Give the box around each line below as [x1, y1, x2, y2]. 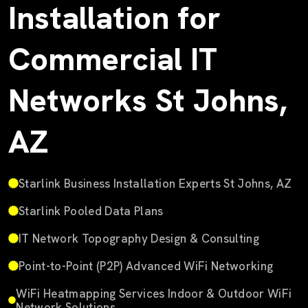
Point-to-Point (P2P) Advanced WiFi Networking [19, 258, 274, 274]
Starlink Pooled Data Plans [19, 203, 164, 219]
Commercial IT [8, 38, 217, 80]
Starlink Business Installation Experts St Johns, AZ [19, 175, 292, 191]
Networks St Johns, [8, 80, 287, 121]
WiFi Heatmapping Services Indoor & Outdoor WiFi [16, 285, 292, 301]
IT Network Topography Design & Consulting [19, 230, 259, 246]
